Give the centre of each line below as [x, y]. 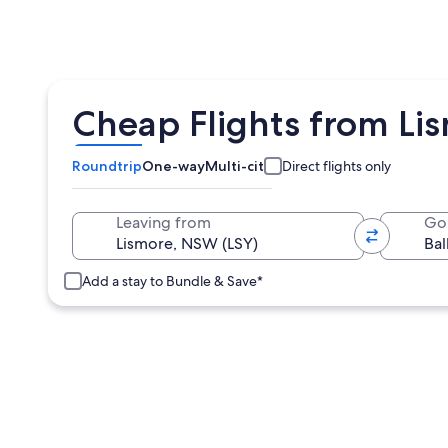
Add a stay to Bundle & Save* [172, 281]
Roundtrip [107, 166]
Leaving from [163, 222]
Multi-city [238, 166]
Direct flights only [336, 166]
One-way [173, 166]
